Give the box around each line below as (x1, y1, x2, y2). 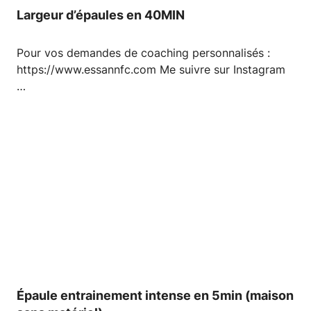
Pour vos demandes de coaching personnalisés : (17, 46, 270, 60)
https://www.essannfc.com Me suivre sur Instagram (17, 62, 285, 77)
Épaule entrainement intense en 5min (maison (17, 288, 294, 303)
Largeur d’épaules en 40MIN (17, 8, 185, 23)
